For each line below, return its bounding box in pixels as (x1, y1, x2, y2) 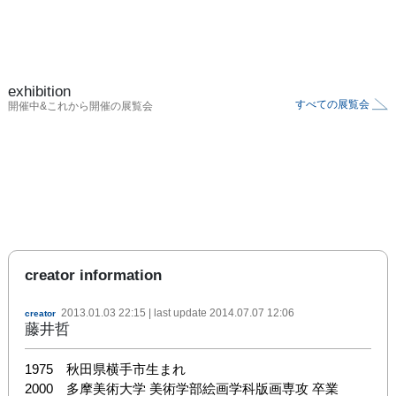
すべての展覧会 (295, 97, 369, 110)
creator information (25, 266, 162, 284)
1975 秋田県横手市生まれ (25, 361, 186, 377)
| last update (146, 306, 209, 319)
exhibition (8, 82, 71, 100)
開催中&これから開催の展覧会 (8, 99, 153, 112)
